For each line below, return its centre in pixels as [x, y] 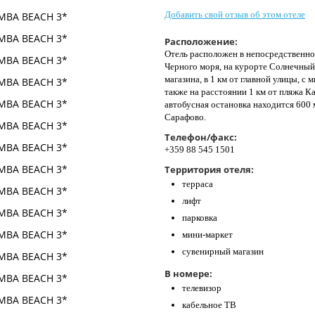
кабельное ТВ [209, 305]
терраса [198, 184]
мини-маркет [207, 235]
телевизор [202, 288]
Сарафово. [185, 117]
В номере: [188, 274]
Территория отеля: [209, 170]
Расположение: [201, 42]
